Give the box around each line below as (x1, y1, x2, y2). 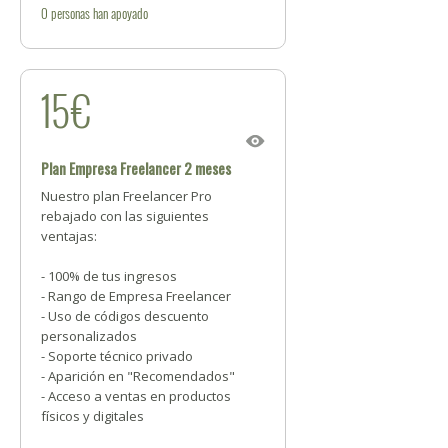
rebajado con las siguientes (41, 207, 209, 225)
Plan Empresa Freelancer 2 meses (41, 157, 231, 179)
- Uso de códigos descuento (41, 307, 209, 325)
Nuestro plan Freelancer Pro (41, 187, 212, 205)
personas (51, 3, 90, 23)
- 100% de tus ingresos (41, 267, 177, 285)
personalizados (41, 327, 137, 345)
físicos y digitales (41, 407, 144, 425)
